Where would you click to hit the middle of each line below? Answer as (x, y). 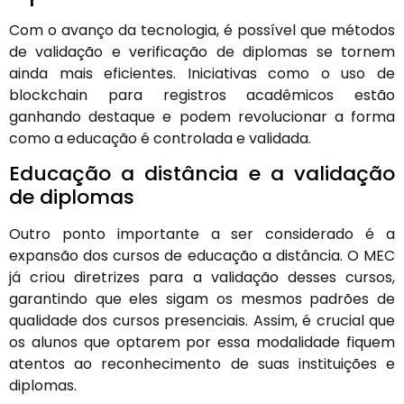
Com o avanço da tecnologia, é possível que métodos (202, 30)
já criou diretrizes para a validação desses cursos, (202, 278)
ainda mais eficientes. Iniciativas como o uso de (202, 73)
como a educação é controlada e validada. (160, 138)
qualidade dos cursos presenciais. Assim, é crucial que (202, 321)
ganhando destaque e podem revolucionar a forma (202, 116)
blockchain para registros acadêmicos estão (202, 95)
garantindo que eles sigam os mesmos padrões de (202, 299)
